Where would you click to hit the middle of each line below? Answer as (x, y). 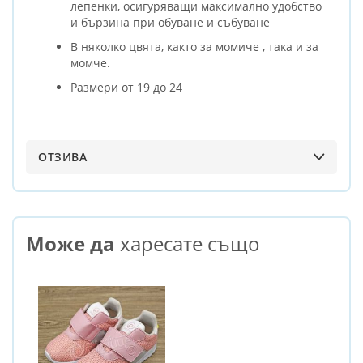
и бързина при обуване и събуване (170, 22)
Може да (70, 243)
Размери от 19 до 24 (126, 87)
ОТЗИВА (62, 156)
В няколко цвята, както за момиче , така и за (194, 46)
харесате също (188, 243)
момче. (90, 62)
